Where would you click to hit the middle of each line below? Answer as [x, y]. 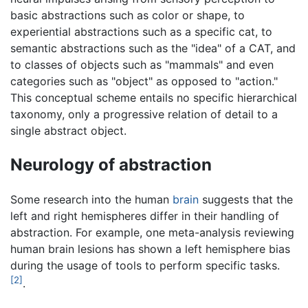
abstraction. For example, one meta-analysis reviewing [152, 232]
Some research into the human [91, 199]
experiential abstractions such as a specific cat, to [141, 31]
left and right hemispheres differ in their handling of [145, 216]
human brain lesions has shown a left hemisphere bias [150, 249]
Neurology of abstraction [111, 164]
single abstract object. [68, 130]
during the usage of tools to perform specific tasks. [145, 265]
